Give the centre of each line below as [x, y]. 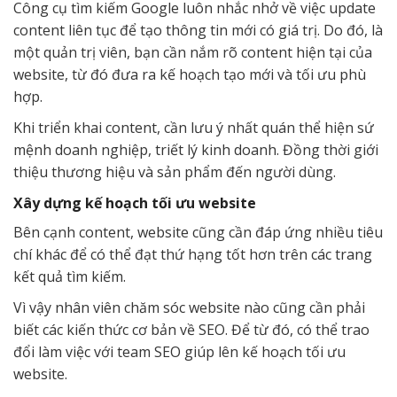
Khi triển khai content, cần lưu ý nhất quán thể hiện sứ [194, 127]
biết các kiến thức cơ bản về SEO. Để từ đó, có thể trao [191, 329]
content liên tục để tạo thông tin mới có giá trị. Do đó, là [198, 30]
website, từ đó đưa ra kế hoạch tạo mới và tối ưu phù [190, 74]
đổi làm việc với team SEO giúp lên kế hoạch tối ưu [179, 351]
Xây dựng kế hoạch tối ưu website [135, 202]
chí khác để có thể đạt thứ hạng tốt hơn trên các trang [193, 254]
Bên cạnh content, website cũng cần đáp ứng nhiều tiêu [198, 232]
